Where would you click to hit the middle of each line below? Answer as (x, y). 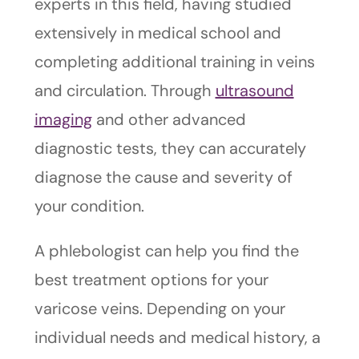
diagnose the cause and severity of (163, 177)
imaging (63, 120)
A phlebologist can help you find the (166, 251)
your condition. (89, 206)
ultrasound (254, 91)
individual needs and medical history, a (177, 338)
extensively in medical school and (157, 33)
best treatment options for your (151, 280)
